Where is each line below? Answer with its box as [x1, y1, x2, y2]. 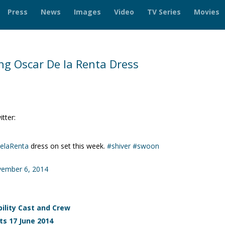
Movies [193, 7, 219, 17]
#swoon [133, 141, 160, 151]
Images [73, 7, 101, 17]
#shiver [107, 141, 131, 151]
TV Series [147, 7, 181, 17]
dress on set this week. [29, 141, 107, 151]
